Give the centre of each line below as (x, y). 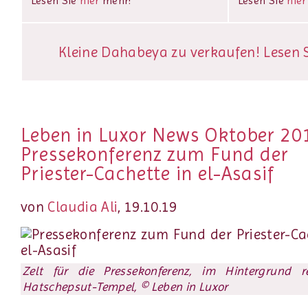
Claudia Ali (83, 207)
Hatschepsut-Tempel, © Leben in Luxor (125, 287)
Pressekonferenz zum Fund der (155, 154)
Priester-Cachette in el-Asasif (147, 173)
